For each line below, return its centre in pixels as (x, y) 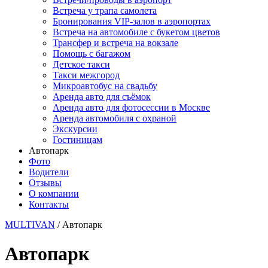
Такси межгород (86, 75)
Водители (49, 172)
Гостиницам (77, 140)
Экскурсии (75, 129)
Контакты (49, 204)
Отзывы (45, 183)
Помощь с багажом (92, 54)
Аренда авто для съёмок (102, 97)
